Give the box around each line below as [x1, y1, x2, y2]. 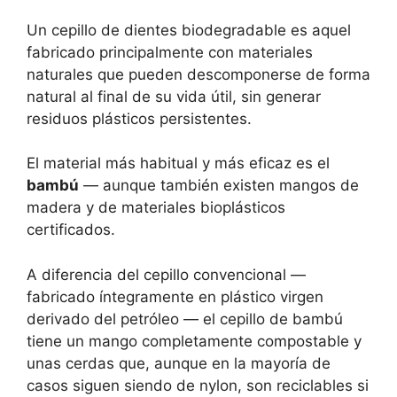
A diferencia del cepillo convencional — [27, 265, 306, 284]
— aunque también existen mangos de [79, 176, 359, 195]
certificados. [27, 221, 115, 239]
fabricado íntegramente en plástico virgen [27, 287, 323, 306]
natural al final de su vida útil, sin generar [27, 87, 321, 105]
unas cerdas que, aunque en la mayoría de [27, 354, 331, 372]
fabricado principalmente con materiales [27, 43, 313, 61]
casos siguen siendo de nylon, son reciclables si [27, 376, 369, 394]
